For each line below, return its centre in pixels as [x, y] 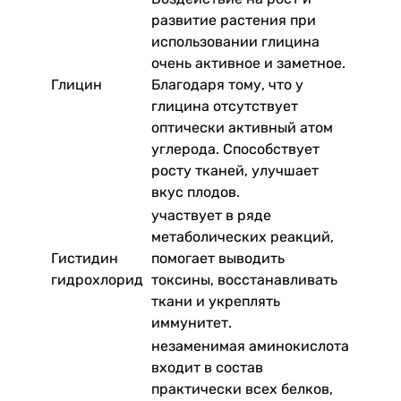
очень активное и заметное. [248, 63]
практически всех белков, [242, 388]
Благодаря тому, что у [227, 84]
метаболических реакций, [243, 236]
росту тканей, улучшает [235, 170]
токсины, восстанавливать [244, 279]
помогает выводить [218, 258]
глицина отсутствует [225, 106]
